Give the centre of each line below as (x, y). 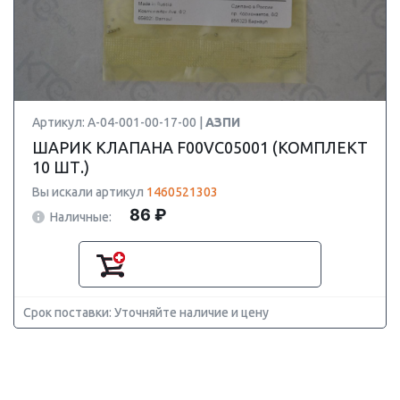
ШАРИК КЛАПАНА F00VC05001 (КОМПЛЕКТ (200, 147)
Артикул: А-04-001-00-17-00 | (119, 122)
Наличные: (81, 217)
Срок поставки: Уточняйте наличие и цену (146, 312)
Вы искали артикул (89, 192)
